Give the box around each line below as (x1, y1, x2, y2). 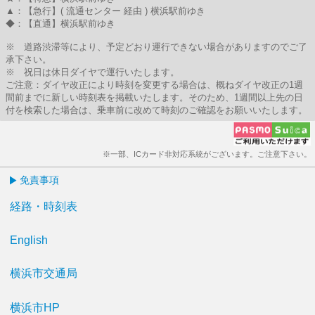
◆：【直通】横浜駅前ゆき (6, 18, 115, 29)
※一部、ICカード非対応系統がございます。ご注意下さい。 (103, 150, 311, 158)
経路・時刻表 (10, 200, 77, 212)
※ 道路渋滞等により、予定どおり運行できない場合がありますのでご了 (6, 41, 307, 52)
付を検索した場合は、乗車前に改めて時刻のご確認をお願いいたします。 (6, 105, 307, 115)
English (10, 234, 48, 246)
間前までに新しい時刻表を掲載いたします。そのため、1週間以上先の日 (6, 92, 303, 103)
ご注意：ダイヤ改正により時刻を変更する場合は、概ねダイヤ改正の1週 (6, 79, 303, 90)
